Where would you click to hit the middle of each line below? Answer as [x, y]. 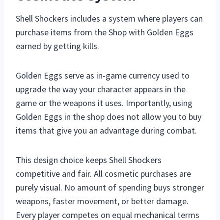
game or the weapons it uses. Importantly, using [104, 103]
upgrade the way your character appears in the [101, 89]
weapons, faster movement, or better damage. [102, 201]
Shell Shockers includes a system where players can [109, 18]
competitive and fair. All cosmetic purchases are [103, 173]
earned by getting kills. [57, 46]
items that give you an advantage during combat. [106, 130]
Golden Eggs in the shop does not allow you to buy [109, 116]
